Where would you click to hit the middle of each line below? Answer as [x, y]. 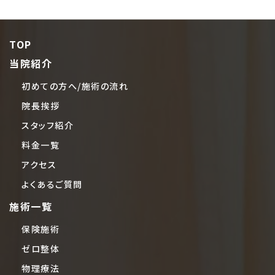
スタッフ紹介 [48, 125]
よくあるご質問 [52, 184]
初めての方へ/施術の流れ [75, 86]
